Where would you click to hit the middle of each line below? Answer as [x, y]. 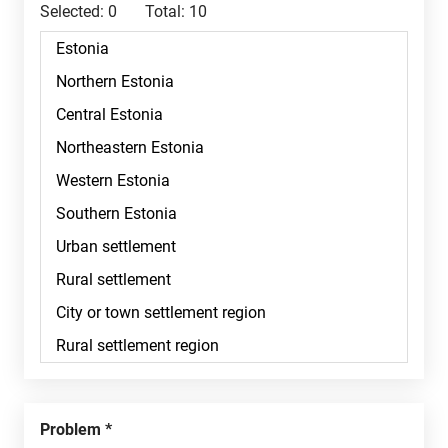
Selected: [72, 11]
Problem [75, 429]
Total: [165, 11]
